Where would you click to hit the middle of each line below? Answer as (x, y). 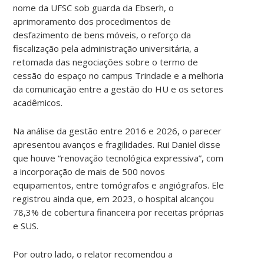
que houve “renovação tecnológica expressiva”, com (118, 158)
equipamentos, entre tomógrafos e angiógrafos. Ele (119, 185)
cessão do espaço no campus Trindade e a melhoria (118, 75)
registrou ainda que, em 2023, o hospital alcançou (114, 198)
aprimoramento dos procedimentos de (92, 21)
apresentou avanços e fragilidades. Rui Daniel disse (117, 144)
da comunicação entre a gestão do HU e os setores (118, 89)
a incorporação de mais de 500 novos (89, 171)
